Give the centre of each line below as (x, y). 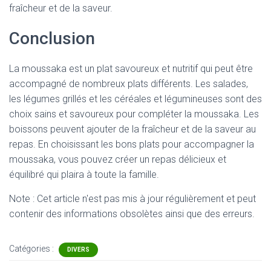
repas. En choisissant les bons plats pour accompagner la (132, 144)
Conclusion (52, 38)
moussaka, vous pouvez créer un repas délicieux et (118, 159)
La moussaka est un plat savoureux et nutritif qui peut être (131, 69)
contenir (28, 214)
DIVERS (78, 250)
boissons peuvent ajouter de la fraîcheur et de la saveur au (132, 129)
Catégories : (32, 249)
